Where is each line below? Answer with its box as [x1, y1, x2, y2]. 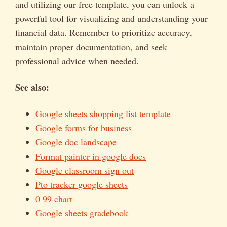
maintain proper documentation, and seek [15, 40, 167, 53]
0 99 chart [35, 192, 72, 205]
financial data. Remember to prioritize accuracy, [15, 26, 192, 39]
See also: [15, 80, 49, 94]
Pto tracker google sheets [35, 178, 128, 191]
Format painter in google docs [35, 149, 146, 162]
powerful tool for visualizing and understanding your [15, 12, 208, 24]
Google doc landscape [35, 135, 117, 148]
